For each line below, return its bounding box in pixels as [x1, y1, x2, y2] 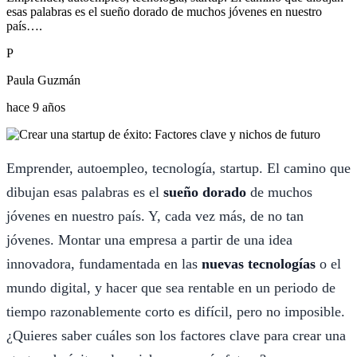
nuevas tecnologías [202, 255, 316, 272]
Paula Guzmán [6, 73, 80, 87]
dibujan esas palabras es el [6, 183, 163, 200]
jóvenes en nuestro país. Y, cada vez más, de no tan [6, 207, 304, 224]
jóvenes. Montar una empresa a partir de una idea [6, 231, 292, 248]
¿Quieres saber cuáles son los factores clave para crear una [6, 327, 346, 343]
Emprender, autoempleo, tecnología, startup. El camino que [6, 159, 351, 176]
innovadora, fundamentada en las [6, 255, 202, 272]
